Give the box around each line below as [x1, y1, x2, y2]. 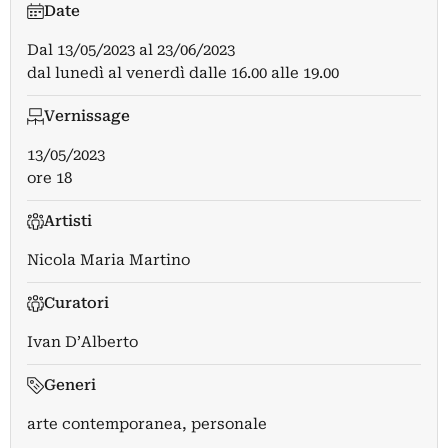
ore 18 [27, 169, 72, 188]
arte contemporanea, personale [27, 415, 267, 434]
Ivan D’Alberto [27, 333, 138, 352]
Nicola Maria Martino [27, 251, 190, 270]
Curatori [43, 294, 109, 313]
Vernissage [43, 107, 130, 126]
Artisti [43, 212, 92, 231]
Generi [43, 376, 96, 395]
